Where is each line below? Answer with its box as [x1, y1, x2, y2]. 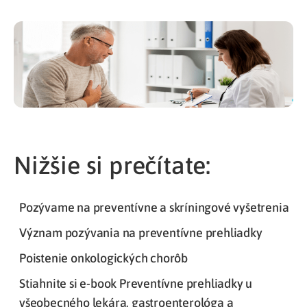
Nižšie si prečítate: [14, 151, 210, 180]
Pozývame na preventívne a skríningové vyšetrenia [19, 200, 289, 215]
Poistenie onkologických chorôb [19, 251, 188, 266]
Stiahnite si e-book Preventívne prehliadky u [19, 276, 253, 291]
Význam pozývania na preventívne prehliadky [19, 225, 262, 241]
